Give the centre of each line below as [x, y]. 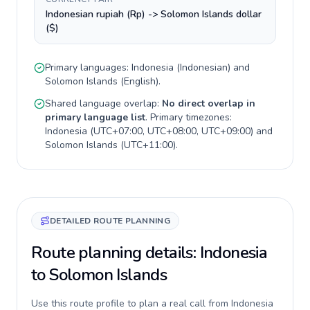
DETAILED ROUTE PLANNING [110, 221]
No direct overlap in [209, 103]
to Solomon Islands [99, 275]
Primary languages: [88, 67]
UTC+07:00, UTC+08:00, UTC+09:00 [172, 131]
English [140, 81]
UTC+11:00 [148, 145]
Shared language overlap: [103, 103]
